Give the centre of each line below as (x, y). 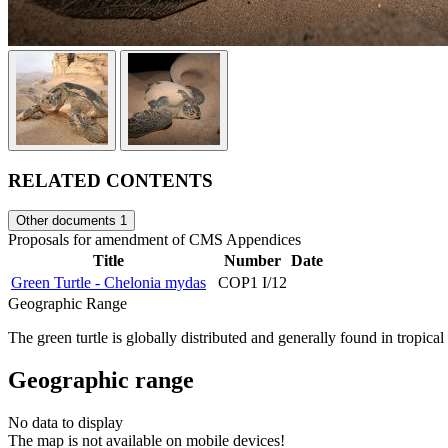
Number (252, 261)
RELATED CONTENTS (110, 180)
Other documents (68, 221)
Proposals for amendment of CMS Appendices (154, 240)
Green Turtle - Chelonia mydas (108, 283)
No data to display (65, 423)
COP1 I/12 (252, 283)
